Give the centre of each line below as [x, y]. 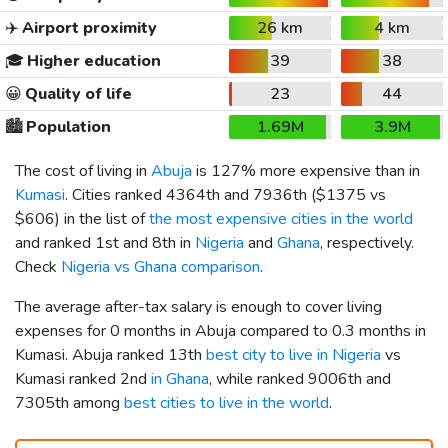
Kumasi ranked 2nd [83, 378]
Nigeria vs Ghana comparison [160, 266]
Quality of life [76, 93]
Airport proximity [87, 27]
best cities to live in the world [226, 402]
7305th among [69, 402]
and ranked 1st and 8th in [105, 242]
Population [66, 126]
